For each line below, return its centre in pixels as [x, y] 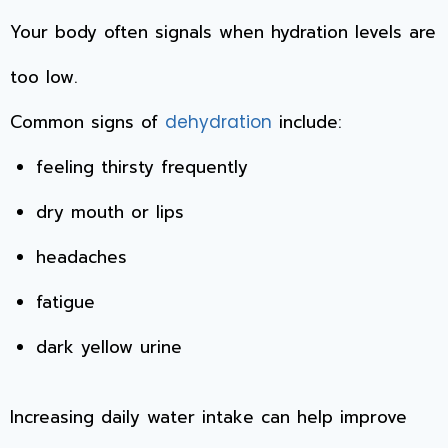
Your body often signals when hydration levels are [223, 31]
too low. [44, 76]
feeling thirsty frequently [141, 166]
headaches [81, 256]
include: [307, 121]
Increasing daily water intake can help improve [208, 417]
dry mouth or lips [109, 211]
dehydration [218, 121]
